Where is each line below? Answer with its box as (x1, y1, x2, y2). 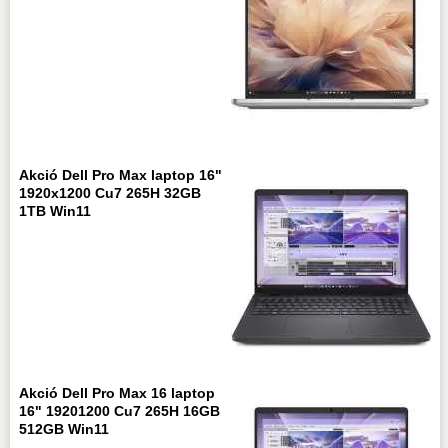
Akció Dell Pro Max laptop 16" (18, 167, 222, 184)
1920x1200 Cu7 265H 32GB (18, 185, 201, 202)
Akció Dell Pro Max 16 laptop (18, 385, 215, 402)
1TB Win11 (18, 203, 91, 220)
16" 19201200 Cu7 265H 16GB (18, 403, 220, 420)
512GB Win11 (18, 421, 109, 438)
